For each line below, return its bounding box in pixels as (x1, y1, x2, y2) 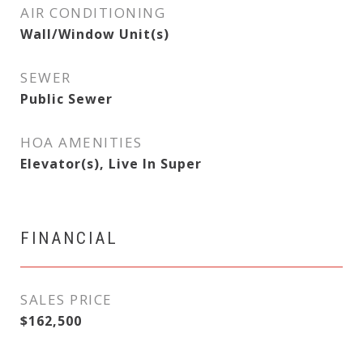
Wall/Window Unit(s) (20, 25, 169, 43)
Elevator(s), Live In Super (20, 155, 202, 173)
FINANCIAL (20, 228, 118, 248)
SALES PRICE (20, 290, 113, 309)
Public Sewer (20, 90, 113, 108)
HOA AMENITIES (20, 133, 143, 152)
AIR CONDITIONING (20, 3, 165, 22)
